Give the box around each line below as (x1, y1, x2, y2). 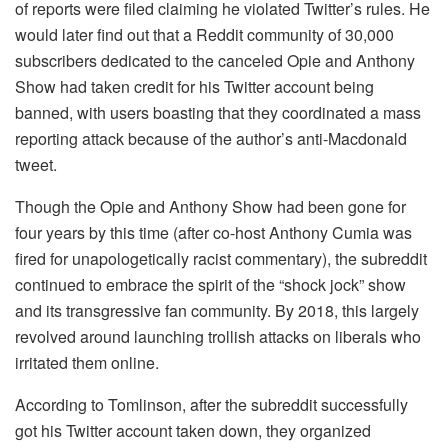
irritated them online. (15, 351, 159, 375)
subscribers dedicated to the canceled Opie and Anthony (15, 49, 415, 73)
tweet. (15, 153, 57, 177)
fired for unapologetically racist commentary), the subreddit (15, 247, 427, 271)
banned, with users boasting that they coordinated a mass (15, 101, 421, 125)
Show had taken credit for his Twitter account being (15, 75, 374, 99)
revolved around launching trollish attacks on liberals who (15, 325, 421, 349)
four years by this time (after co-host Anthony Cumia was (15, 221, 412, 245)
